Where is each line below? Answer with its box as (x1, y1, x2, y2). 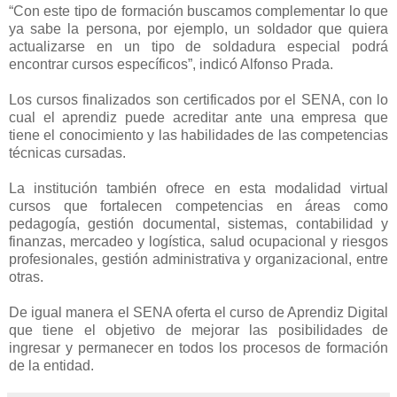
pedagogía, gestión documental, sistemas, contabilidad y (9, 216, 388, 232)
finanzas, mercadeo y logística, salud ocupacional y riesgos (9, 234, 388, 250)
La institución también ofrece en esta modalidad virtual (9, 181, 388, 197)
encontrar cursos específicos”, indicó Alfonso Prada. (9, 57, 337, 73)
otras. (9, 269, 47, 285)
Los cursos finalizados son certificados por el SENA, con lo (9, 92, 388, 108)
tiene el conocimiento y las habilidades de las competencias (9, 128, 388, 144)
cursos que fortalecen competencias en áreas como (9, 198, 388, 214)
